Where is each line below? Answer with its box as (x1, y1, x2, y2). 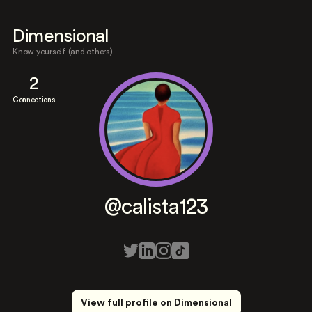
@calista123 (104, 196, 208, 218)
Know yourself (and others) (13, 47, 113, 56)
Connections (13, 96, 55, 104)
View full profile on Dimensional (80, 298, 232, 308)
